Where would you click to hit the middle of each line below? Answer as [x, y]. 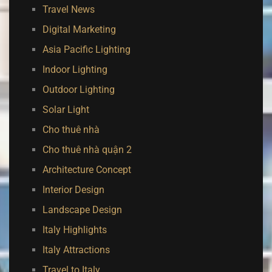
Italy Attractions [76, 250]
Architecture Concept [87, 170]
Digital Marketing [79, 29]
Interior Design [73, 190]
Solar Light [66, 110]
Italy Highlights [75, 230]
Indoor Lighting [75, 70]
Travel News [69, 9]
